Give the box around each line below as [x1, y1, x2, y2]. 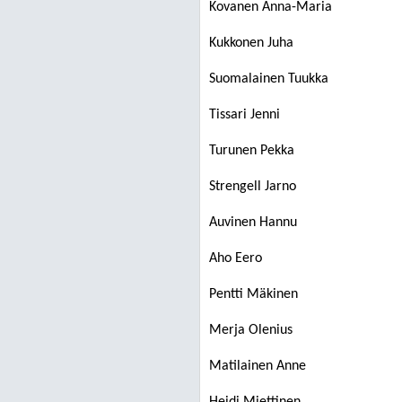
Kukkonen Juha [209, 36, 293, 50]
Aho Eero [209, 251, 262, 266]
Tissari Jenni [209, 108, 280, 122]
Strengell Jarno [209, 179, 296, 194]
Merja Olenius [209, 323, 293, 337]
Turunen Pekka [209, 144, 294, 158]
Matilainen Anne [209, 359, 306, 373]
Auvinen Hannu [209, 215, 297, 230]
